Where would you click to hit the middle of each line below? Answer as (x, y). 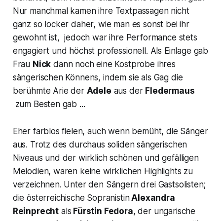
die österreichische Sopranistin (71, 198)
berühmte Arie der (50, 91)
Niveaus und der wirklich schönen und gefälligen (106, 158)
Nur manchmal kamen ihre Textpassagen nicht (101, 11)
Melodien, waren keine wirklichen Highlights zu (103, 171)
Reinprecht (36, 211)
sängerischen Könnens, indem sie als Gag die (98, 77)
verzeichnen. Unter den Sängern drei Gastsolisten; (109, 184)
